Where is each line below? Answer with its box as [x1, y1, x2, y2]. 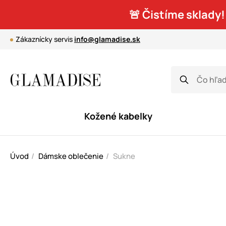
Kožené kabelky [84, 110, 152, 122]
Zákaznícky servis [16, 34, 74, 44]
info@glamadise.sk [74, 34, 140, 44]
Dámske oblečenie [38, 151, 103, 161]
